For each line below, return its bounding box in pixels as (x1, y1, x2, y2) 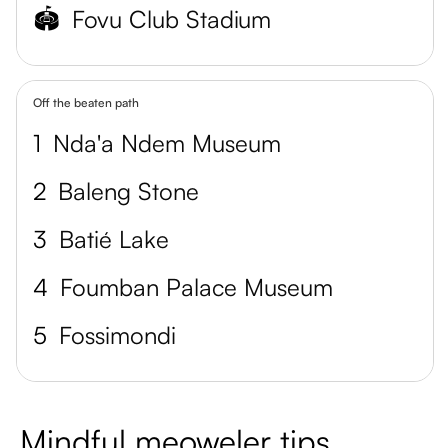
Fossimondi (59, 320, 176, 350)
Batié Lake (59, 224, 169, 254)
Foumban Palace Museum (60, 272, 333, 302)
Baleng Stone (58, 176, 199, 206)
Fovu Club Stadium (72, 4, 271, 34)
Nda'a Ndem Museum (53, 128, 281, 158)
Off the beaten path (33, 95, 139, 110)
